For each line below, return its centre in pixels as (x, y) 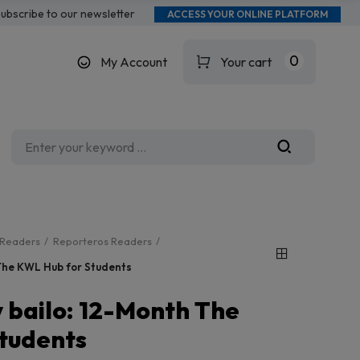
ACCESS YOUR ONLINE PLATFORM (247, 14)
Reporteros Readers (102, 241)
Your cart (245, 62)
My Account (133, 62)
